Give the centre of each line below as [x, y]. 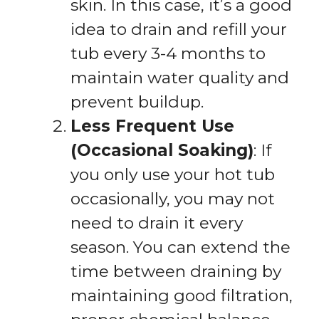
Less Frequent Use [152, 126]
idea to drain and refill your [179, 30]
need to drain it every [157, 223]
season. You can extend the [181, 247]
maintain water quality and [180, 78]
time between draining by [176, 272]
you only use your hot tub [173, 175]
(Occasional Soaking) [162, 151]
